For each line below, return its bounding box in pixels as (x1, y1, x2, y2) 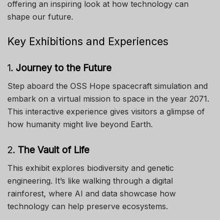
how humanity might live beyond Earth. (7, 119, 153, 129)
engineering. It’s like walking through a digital (7, 175, 173, 186)
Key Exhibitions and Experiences (7, 34, 168, 48)
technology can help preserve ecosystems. (7, 201, 168, 211)
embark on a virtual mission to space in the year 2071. (7, 93, 209, 104)
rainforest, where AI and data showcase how (7, 188, 176, 198)
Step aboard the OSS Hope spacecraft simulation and (7, 81, 208, 91)
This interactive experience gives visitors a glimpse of (7, 106, 205, 116)
